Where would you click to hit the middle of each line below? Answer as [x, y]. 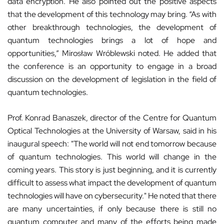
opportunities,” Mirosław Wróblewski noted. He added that [112, 53]
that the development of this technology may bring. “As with [112, 14]
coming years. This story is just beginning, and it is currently [112, 170]
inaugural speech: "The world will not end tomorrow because [112, 144]
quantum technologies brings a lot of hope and [112, 40]
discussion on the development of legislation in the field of [112, 79]
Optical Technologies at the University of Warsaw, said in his [112, 131]
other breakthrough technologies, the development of [112, 27]
